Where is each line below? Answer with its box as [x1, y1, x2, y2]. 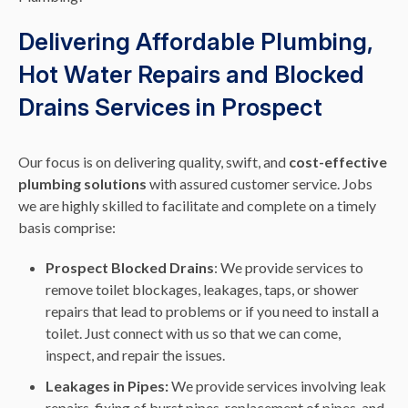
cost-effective [289, 153, 387, 171]
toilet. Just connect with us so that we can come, [46, 324, 341, 342]
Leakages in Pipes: [46, 377, 171, 395]
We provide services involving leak [171, 377, 386, 395]
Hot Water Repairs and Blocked [18, 60, 364, 89]
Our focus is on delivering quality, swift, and [18, 153, 289, 171]
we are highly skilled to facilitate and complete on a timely [18, 197, 376, 215]
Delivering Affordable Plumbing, [18, 27, 372, 56]
